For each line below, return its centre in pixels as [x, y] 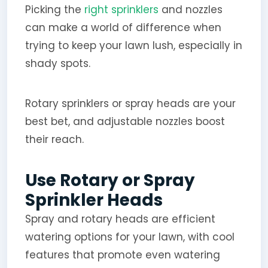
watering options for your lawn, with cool [130, 237]
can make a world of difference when [123, 27]
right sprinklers [121, 9]
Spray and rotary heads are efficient [120, 219]
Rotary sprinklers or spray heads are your [130, 103]
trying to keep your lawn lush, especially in [133, 45]
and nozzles [192, 9]
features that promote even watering [122, 255]
